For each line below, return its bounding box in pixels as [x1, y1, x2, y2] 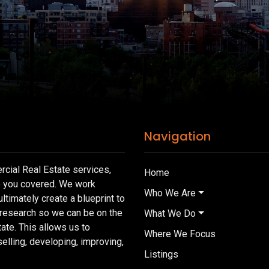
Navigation [144, 128, 211, 145]
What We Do [144, 208, 196, 220]
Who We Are [144, 187, 196, 199]
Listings [144, 249, 178, 261]
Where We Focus [144, 228, 216, 240]
